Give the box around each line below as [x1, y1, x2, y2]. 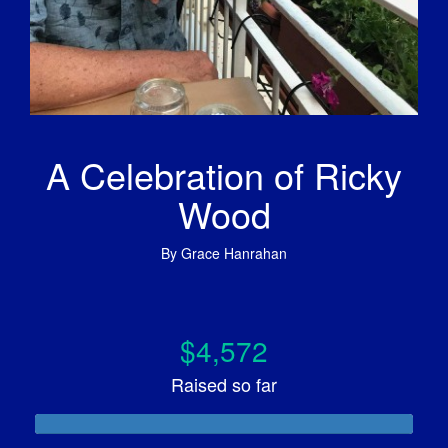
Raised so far [171, 370, 277, 397]
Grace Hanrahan [181, 242, 287, 263]
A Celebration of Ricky [46, 148, 402, 200]
